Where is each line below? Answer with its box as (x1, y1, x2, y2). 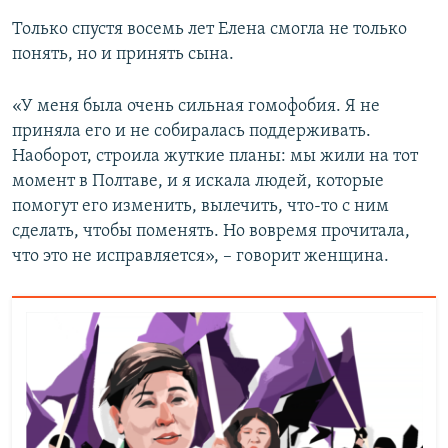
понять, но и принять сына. (12, 45, 234, 64)
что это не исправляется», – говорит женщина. (12, 247, 389, 266)
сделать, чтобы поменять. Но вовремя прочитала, (12, 222, 410, 241)
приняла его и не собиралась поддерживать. (12, 122, 371, 141)
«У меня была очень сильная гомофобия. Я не (12, 97, 380, 116)
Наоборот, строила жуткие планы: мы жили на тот (12, 147, 418, 166)
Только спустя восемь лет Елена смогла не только (12, 20, 407, 39)
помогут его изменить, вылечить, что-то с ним (12, 197, 389, 216)
